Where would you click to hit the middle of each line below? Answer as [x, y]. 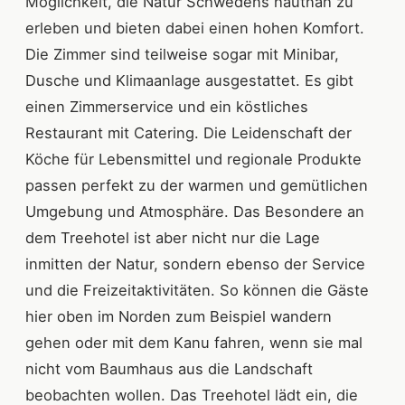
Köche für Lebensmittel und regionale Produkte [193, 159]
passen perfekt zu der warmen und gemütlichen [197, 185]
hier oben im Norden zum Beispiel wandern [179, 316]
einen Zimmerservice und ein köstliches [167, 106]
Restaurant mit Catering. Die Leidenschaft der [188, 132]
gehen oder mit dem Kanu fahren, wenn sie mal [194, 342]
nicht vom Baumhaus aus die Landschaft [169, 368]
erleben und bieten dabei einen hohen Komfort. [195, 28]
